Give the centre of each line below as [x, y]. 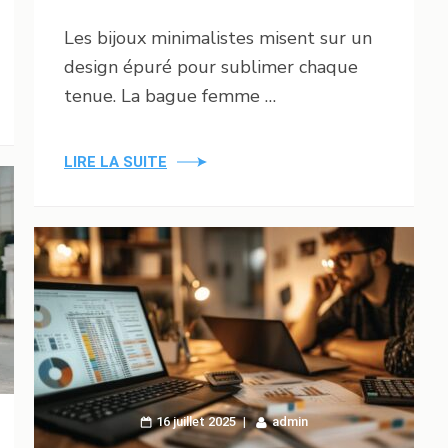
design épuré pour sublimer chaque [211, 66]
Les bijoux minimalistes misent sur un [218, 37]
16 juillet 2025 [196, 421]
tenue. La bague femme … [170, 95]
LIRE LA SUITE [115, 161]
